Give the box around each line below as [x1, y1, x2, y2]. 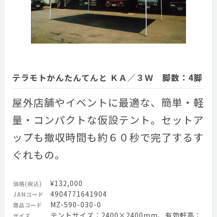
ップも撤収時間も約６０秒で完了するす [12, 130, 204, 144]
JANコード [13, 190, 44, 198]
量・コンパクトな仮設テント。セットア [12, 112, 204, 127]
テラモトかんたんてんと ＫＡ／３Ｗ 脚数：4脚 [12, 72, 202, 83]
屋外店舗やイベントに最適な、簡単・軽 [12, 95, 204, 109]
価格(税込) [13, 180, 42, 187]
